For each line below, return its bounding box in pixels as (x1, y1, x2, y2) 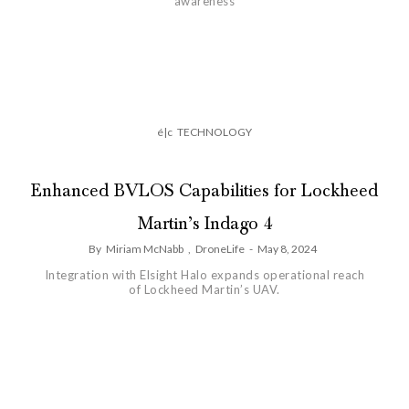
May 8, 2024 (257, 242, 317, 257)
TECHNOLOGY (177, 125, 252, 140)
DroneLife (194, 242, 245, 257)
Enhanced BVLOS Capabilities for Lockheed (31, 180, 378, 203)
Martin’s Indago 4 (137, 213, 272, 236)
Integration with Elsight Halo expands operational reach (44, 267, 365, 283)
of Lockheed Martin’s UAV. (129, 282, 280, 298)
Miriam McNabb (105, 242, 184, 257)
